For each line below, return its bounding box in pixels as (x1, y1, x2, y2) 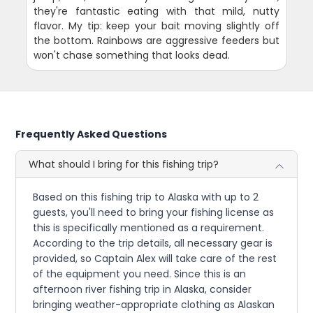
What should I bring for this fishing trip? (29, 156, 219, 171)
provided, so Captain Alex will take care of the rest (33, 251, 277, 265)
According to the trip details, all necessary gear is (33, 235, 273, 250)
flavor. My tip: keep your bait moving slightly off (34, 18, 279, 33)
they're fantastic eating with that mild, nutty (34, 3, 279, 18)
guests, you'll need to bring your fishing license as (33, 205, 275, 219)
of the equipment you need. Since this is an (33, 266, 247, 281)
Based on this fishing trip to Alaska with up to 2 (33, 189, 259, 204)
